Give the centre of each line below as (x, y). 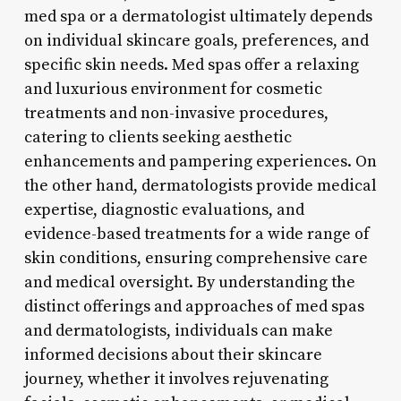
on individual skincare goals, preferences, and (196, 40)
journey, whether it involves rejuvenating (176, 379)
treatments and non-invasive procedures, (176, 113)
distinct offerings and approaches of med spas (194, 306)
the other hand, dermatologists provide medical (200, 185)
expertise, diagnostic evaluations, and (164, 209)
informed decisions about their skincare (173, 354)
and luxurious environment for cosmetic (173, 89)
